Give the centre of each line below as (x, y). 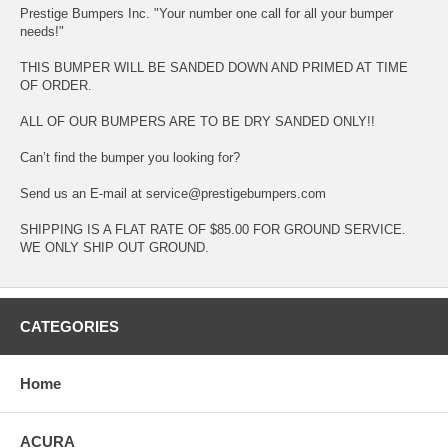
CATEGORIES (69, 326)
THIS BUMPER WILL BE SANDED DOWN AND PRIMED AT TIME (214, 67)
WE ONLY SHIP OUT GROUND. (114, 247)
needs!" (42, 31)
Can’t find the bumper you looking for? (130, 157)
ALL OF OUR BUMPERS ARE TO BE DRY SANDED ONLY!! (197, 121)
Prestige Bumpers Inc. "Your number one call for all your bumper (206, 13)
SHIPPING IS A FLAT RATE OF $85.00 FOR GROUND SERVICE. (213, 229)
